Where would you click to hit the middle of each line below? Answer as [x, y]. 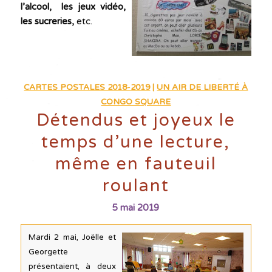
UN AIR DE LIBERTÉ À [202, 87]
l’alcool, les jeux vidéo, [73, 7]
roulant [136, 185]
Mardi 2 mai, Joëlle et [72, 237]
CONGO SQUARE [136, 102]
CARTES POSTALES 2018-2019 [87, 87]
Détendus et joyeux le [136, 120]
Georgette [48, 252]
